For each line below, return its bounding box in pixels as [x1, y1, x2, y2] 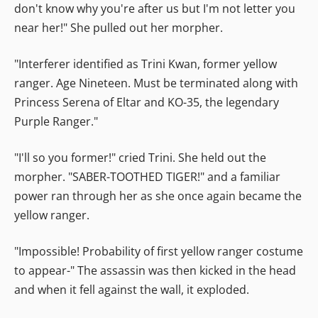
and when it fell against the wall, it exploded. [14, 281, 249, 297]
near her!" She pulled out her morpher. [14, 19, 223, 35]
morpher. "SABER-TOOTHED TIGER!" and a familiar [14, 168, 280, 185]
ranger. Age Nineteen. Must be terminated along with [14, 75, 298, 91]
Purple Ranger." [14, 113, 98, 129]
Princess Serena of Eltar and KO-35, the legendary [14, 94, 279, 110]
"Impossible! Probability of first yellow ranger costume [14, 243, 303, 259]
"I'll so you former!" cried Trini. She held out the [14, 149, 266, 165]
